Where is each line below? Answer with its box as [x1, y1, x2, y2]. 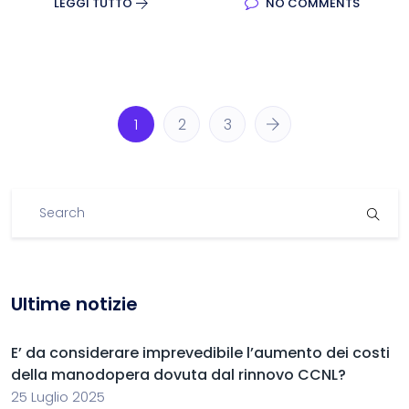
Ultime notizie [11, 291, 138, 317]
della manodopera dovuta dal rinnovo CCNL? [11, 364, 346, 385]
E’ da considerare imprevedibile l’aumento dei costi [11, 342, 390, 363]
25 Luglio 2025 [11, 387, 105, 406]
